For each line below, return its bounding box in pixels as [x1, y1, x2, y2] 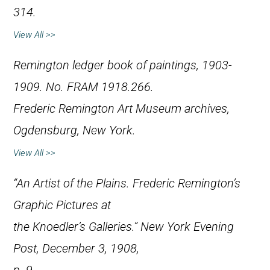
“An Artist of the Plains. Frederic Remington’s [13, 177, 240, 191]
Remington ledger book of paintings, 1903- [13, 58, 232, 73]
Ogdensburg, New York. [13, 124, 136, 138]
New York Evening [140, 220, 234, 234]
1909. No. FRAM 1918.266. [13, 80, 154, 95]
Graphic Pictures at [13, 198, 111, 213]
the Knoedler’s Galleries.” [13, 220, 140, 234]
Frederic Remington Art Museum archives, [13, 102, 230, 116]
